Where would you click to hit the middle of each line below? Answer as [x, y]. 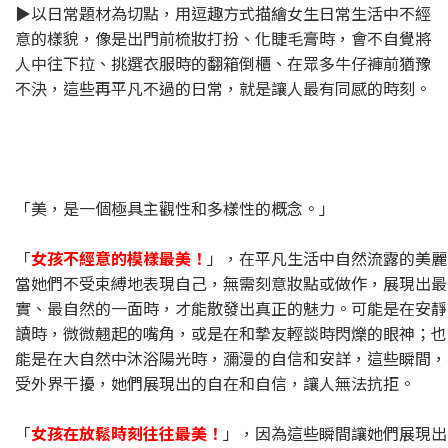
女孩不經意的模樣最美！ [119, 258]
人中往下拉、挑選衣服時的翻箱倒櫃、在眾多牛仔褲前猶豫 [223, 63]
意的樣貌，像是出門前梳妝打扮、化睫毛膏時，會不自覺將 [223, 38]
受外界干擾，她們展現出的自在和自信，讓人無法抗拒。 [215, 383]
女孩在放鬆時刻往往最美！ [127, 433]
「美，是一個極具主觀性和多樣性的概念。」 [175, 208]
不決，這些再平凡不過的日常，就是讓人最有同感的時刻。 [223, 88]
